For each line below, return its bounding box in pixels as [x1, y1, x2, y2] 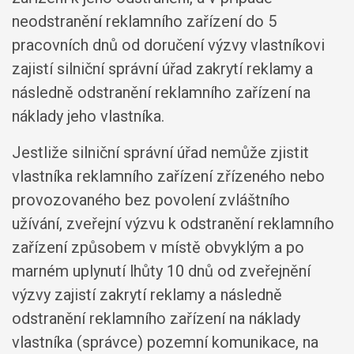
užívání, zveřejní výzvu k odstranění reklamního [12, 214, 334, 233]
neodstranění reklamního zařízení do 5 [12, 12, 277, 31]
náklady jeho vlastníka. [12, 107, 164, 126]
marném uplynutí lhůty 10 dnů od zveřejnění [12, 262, 311, 281]
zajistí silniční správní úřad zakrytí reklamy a [12, 59, 313, 78]
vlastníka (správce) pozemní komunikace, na [12, 333, 318, 352]
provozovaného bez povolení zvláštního [12, 190, 290, 209]
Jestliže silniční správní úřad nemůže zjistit [12, 143, 309, 162]
